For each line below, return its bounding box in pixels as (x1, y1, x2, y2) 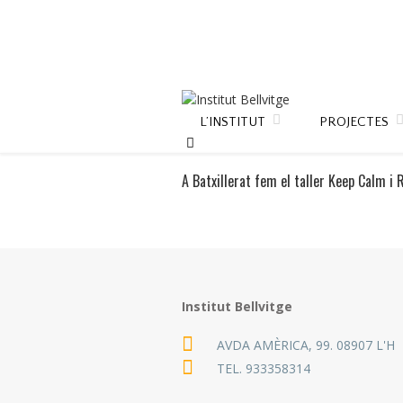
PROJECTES (319, 114, 389, 130)
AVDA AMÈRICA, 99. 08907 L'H (217, 336, 395, 354)
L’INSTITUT (200, 114, 265, 130)
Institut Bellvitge (182, 297, 292, 315)
